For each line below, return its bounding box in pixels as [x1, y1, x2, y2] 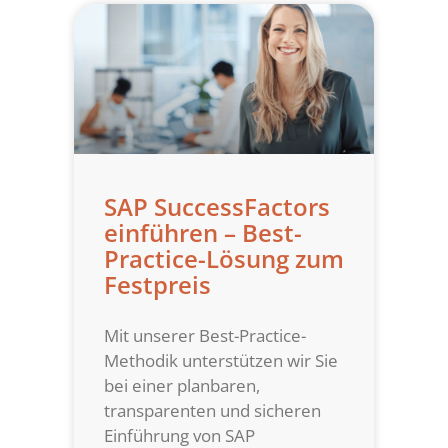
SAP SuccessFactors [104, 190, 330, 224]
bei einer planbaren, [104, 374, 260, 398]
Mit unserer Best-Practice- [104, 324, 306, 348]
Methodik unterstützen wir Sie [104, 349, 338, 373]
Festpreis [104, 268, 211, 302]
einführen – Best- [104, 216, 302, 250]
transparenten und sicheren [104, 399, 321, 423]
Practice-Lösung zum [104, 242, 344, 276]
